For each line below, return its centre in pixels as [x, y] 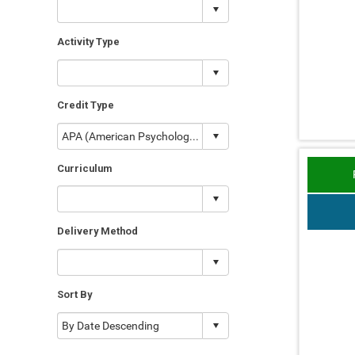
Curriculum [84, 168]
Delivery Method [97, 231]
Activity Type [88, 41]
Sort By [74, 295]
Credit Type [86, 105]
